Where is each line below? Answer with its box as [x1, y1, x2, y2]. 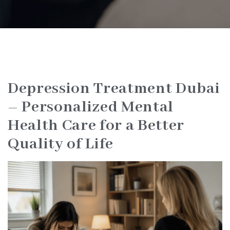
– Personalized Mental [8, 97, 174, 117]
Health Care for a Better [8, 116, 184, 136]
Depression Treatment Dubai [8, 79, 220, 99]
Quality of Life [8, 134, 113, 154]
